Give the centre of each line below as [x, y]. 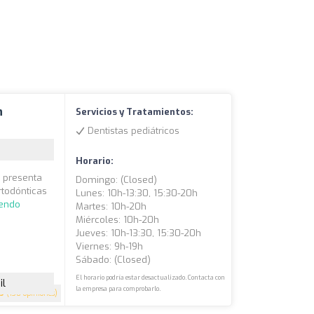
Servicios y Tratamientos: [135, 112]
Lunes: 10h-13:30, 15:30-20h [137, 193]
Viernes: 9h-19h [110, 247]
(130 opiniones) [31, 294]
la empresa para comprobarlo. [118, 289]
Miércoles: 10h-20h [118, 220]
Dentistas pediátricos [132, 131]
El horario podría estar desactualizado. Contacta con [151, 278]
